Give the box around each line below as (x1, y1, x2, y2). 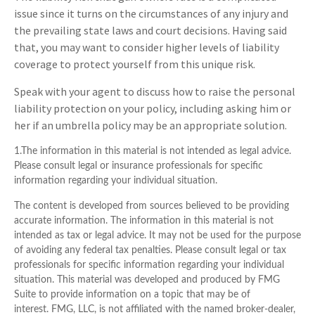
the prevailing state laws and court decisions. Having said (14, 23, 287, 38)
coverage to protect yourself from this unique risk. (14, 57, 255, 72)
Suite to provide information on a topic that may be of (14, 290, 250, 300)
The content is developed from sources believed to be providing (14, 201, 289, 212)
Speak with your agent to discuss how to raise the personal (14, 84, 295, 99)
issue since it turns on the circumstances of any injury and (14, 6, 288, 21)
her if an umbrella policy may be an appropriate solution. (14, 118, 287, 133)
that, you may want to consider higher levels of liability (14, 40, 279, 55)
